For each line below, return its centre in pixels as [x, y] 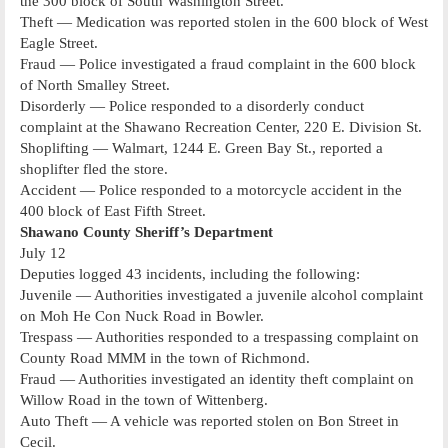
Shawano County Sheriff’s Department [146, 231]
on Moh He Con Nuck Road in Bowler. [142, 315]
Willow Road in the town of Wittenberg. [144, 399]
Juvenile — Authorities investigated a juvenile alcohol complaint [221, 294]
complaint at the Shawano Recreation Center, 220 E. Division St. [221, 126]
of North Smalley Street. [95, 84]
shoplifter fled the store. [94, 168]
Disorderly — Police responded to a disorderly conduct [192, 105]
